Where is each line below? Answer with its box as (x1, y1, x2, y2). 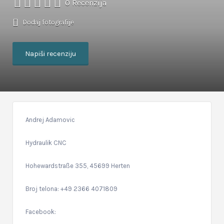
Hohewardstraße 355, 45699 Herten (25, 161, 130, 169)
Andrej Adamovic (25, 115, 75, 123)
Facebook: (25, 207, 56, 215)
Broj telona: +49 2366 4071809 (25, 184, 117, 192)
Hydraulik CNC (25, 138, 66, 146)
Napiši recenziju (25, 49, 76, 58)
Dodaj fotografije (21, 18, 74, 26)
